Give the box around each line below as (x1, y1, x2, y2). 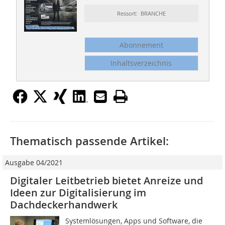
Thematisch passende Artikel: (10, 134, 169, 149)
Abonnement (119, 40, 163, 50)
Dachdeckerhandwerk (10, 198, 118, 212)
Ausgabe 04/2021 (5, 158, 63, 168)
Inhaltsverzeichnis (110, 58, 172, 68)
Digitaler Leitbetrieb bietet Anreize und (10, 174, 203, 188)
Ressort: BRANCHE (117, 10, 166, 18)
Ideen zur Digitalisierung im (10, 186, 146, 200)
